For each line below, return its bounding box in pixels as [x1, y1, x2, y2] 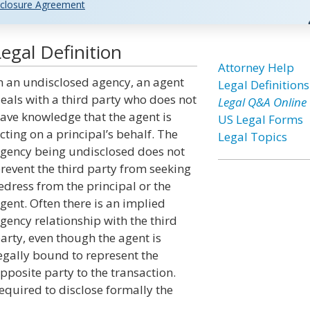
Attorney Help [217, 60, 294, 75]
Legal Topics [217, 129, 287, 145]
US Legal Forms [217, 111, 303, 127]
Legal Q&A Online [217, 94, 307, 110]
